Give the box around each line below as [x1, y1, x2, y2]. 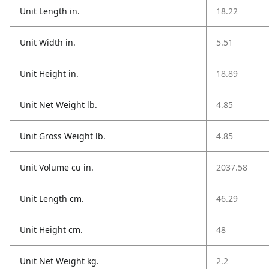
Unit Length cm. [20, 193, 84, 204]
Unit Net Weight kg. [20, 255, 99, 267]
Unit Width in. [20, 37, 76, 48]
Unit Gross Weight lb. [20, 130, 106, 142]
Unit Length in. [20, 5, 80, 17]
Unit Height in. [20, 68, 79, 79]
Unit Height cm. [20, 224, 83, 235]
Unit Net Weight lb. [20, 99, 97, 110]
